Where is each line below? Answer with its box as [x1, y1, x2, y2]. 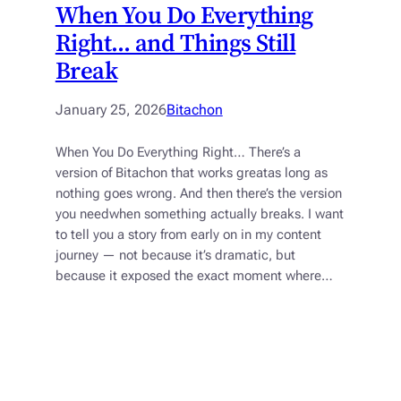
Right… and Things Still [55, 26, 296, 60]
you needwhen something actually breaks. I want [55, 207, 344, 223]
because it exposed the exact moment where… [55, 269, 333, 285]
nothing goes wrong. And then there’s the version [55, 186, 342, 202]
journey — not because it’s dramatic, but [55, 248, 295, 264]
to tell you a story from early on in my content [55, 227, 321, 243]
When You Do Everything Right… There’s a [55, 145, 301, 161]
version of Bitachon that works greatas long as [55, 166, 328, 182]
